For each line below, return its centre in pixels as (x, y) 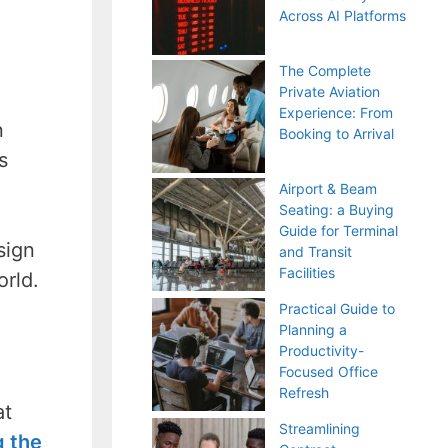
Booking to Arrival (336, 133)
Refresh (304, 392)
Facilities (307, 272)
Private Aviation (329, 91)
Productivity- (321, 350)
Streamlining (319, 428)
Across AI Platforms (342, 15)
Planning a (313, 329)
